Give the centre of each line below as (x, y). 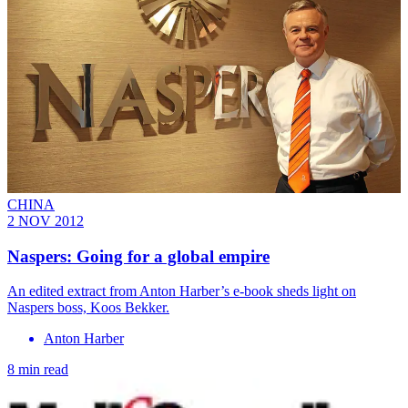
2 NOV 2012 (46, 220)
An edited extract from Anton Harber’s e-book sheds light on (182, 291)
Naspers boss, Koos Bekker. (88, 308)
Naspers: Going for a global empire (138, 256)
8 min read (38, 370)
